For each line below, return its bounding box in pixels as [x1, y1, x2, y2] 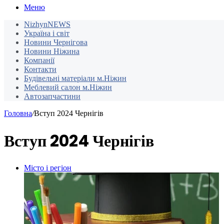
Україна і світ [24, 29, 69, 38]
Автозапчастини [24, 92, 80, 101]
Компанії [24, 56, 54, 65]
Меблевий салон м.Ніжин [24, 83, 112, 92]
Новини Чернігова [24, 38, 87, 47]
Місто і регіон [24, 163, 71, 172]
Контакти [24, 65, 56, 74]
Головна [4, 109, 32, 118]
